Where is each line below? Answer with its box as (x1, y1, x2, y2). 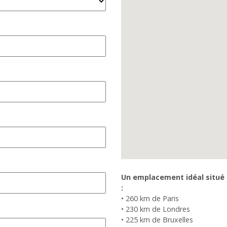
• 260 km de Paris (121, 193, 179, 203)
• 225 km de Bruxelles (121, 214, 193, 224)
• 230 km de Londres (121, 204, 190, 214)
